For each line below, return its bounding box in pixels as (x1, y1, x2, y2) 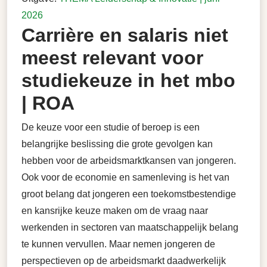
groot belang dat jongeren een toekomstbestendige (21, 189, 236, 199)
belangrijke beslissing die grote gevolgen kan (21, 139, 213, 149)
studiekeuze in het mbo (21, 70, 235, 91)
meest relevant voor (21, 47, 203, 69)
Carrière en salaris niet (21, 24, 228, 46)
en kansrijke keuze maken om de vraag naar (21, 206, 208, 216)
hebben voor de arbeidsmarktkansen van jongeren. (21, 156, 236, 166)
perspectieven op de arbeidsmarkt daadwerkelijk (21, 256, 226, 266)
